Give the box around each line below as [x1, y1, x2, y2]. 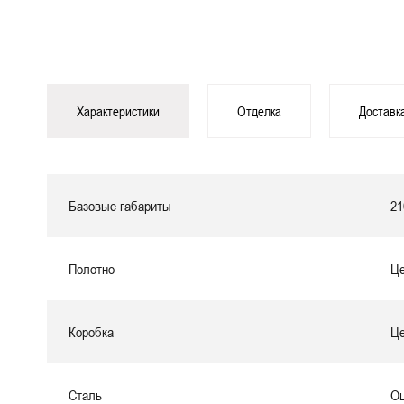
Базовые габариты [69, 197, 171, 214]
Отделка [237, 103, 281, 119]
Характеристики [77, 103, 160, 119]
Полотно [69, 261, 115, 277]
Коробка [69, 324, 114, 340]
